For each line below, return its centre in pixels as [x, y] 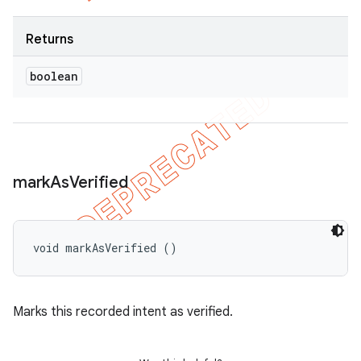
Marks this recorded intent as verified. [123, 312]
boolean [54, 76]
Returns [50, 39]
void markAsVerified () [105, 248]
